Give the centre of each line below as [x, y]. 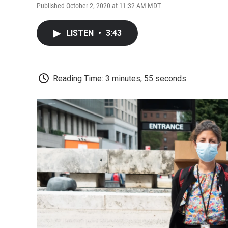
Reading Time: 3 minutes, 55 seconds [120, 78]
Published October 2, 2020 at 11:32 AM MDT [99, 5]
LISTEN [81, 33]
